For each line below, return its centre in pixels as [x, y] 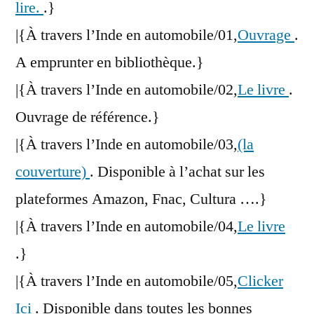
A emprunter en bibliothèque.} [110, 63]
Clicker [260, 281]
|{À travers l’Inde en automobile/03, [127, 145]
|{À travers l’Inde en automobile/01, [127, 35]
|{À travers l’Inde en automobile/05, [127, 281]
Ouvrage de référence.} [88, 117]
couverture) [53, 172]
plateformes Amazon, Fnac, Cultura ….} [141, 199]
